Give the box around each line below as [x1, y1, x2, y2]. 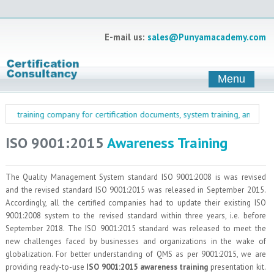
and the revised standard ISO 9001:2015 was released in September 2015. [5, 185, 266, 196]
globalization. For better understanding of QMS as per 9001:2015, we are [5, 249, 266, 260]
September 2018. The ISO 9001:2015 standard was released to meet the [5, 223, 266, 234]
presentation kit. [208, 262, 266, 273]
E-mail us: [104, 31, 147, 43]
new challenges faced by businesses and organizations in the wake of [5, 236, 266, 247]
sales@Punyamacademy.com [147, 31, 266, 43]
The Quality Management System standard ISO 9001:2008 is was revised [5, 172, 266, 183]
